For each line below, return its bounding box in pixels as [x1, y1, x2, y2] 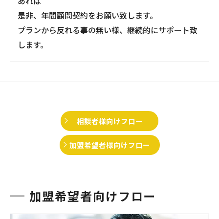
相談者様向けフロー [76, 115, 143, 126]
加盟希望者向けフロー [29, 187, 156, 204]
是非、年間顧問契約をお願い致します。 [18, 9, 157, 21]
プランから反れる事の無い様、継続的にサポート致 [18, 23, 197, 36]
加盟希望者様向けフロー [69, 139, 150, 150]
